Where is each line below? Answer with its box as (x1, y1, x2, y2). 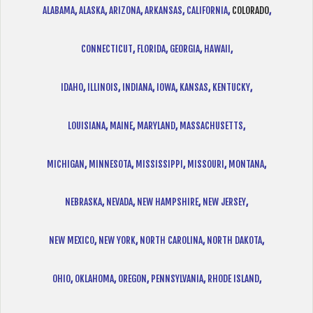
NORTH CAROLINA (140, 234, 203, 247)
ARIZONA (108, 4, 140, 17)
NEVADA (106, 196, 133, 208)
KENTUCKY (212, 80, 250, 93)
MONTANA (228, 157, 264, 170)
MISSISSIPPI (136, 157, 183, 170)
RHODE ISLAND (207, 272, 259, 285)
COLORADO (231, 4, 269, 17)
